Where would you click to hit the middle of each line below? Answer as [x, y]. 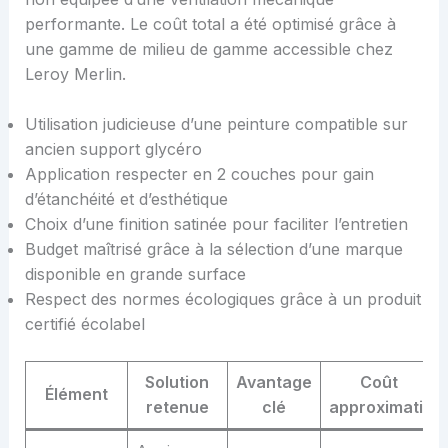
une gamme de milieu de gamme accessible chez [208, 48]
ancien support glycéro [113, 149]
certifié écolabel [84, 324]
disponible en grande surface [135, 274]
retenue [177, 407]
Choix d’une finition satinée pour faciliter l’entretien [216, 224]
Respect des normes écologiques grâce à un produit [222, 299]
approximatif [379, 407]
